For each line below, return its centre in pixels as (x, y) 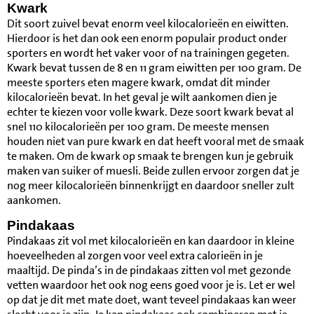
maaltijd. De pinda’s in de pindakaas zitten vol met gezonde (149, 270)
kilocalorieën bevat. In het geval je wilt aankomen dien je (142, 97)
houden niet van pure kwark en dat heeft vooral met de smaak (156, 141)
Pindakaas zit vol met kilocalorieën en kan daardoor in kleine (151, 241)
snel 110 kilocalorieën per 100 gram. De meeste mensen (138, 127)
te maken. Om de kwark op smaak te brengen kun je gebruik (150, 156)
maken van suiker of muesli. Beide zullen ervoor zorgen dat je (153, 171)
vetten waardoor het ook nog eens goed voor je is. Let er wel (151, 285)
